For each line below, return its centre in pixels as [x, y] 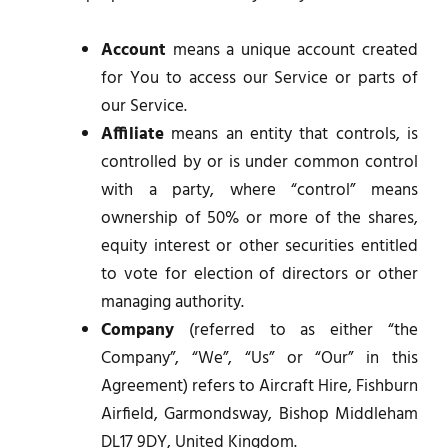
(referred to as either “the [296, 330]
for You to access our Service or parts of [259, 78]
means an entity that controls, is [291, 134]
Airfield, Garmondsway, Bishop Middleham [259, 414]
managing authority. [172, 302]
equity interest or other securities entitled [259, 246]
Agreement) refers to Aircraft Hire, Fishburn [259, 386]
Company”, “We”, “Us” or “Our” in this [259, 358]
